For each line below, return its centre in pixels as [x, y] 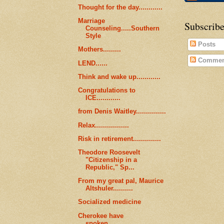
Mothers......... [100, 49]
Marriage [92, 21]
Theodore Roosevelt [109, 152]
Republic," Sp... [110, 167]
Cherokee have [101, 215]
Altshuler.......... [109, 188]
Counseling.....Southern [123, 28]
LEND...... [93, 63]
